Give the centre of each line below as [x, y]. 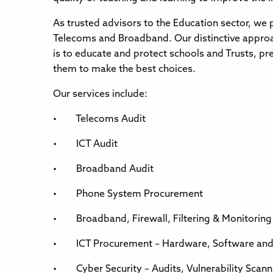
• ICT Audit [85, 144]
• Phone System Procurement [128, 194]
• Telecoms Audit [99, 119]
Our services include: [100, 94]
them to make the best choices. [124, 69]
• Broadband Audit [103, 169]
